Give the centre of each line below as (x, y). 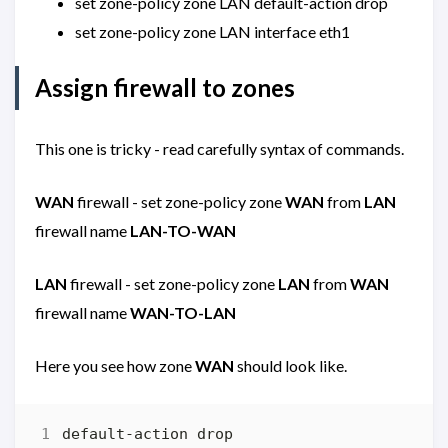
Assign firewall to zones (165, 87)
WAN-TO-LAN (183, 312)
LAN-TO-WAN (183, 230)
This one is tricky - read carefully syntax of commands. (219, 148)
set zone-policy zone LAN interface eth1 (212, 32)
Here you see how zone (115, 365)
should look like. (290, 365)
